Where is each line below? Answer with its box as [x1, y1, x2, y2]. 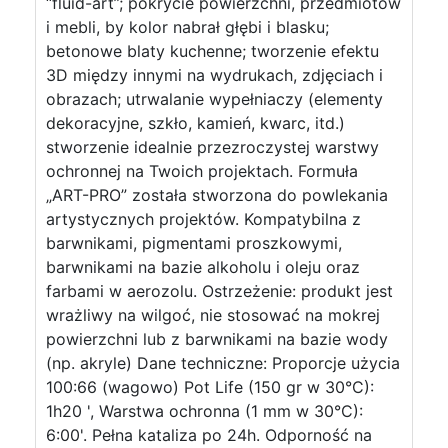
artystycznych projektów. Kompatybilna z [46, 209, 361, 229]
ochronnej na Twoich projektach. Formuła [46, 161, 358, 181]
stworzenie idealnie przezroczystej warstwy [46, 137, 379, 157]
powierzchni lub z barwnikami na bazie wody [46, 329, 388, 349]
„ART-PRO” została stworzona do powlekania [46, 185, 388, 205]
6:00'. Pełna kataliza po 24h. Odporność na [46, 425, 372, 445]
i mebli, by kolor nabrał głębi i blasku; [46, 17, 329, 37]
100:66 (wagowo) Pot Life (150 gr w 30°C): [46, 377, 374, 397]
